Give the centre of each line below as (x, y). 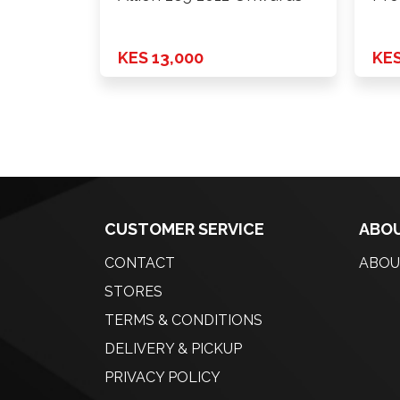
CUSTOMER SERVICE (184, 229)
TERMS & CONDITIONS (183, 321)
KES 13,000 (161, 58)
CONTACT (140, 263)
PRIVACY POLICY (162, 378)
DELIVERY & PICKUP (173, 349)
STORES (133, 292)
